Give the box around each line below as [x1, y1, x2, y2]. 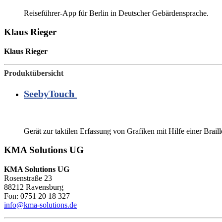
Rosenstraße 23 [4, 174, 52, 183]
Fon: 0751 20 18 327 [4, 192, 70, 201]
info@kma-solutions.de [4, 201, 77, 210]
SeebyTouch [24, 88, 77, 100]
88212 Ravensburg [4, 183, 63, 192]
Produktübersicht [4, 69, 63, 78]
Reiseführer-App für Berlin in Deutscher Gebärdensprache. [24, 8, 209, 17]
